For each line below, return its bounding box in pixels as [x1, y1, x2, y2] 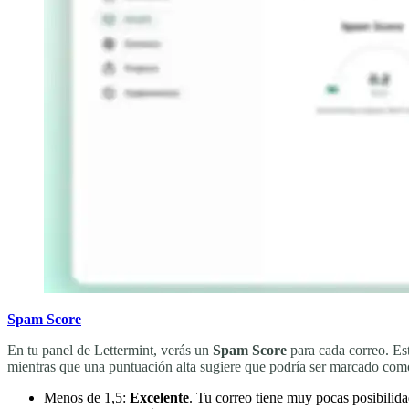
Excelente [130, 389, 189, 405]
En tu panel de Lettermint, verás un [7, 341, 213, 358]
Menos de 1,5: [44, 389, 130, 405]
